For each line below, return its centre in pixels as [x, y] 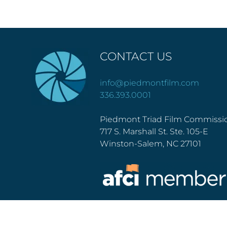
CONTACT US [136, 56]
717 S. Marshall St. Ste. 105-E [154, 131]
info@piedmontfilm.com [150, 83]
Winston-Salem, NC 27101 [151, 144]
